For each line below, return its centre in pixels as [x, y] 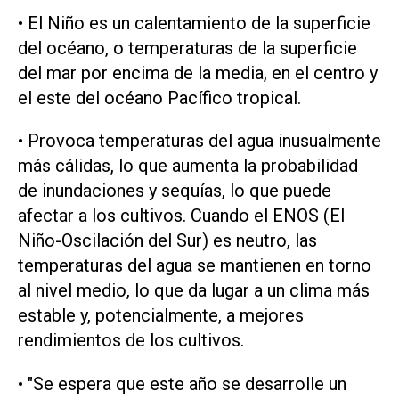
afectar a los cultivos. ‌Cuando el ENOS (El [181, 216]
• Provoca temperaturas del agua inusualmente [199, 141]
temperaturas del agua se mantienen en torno [195, 266]
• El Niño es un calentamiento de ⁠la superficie [194, 23]
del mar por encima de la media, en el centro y [198, 73]
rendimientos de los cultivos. [131, 341]
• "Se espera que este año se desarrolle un [182, 384]
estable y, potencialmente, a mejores [161, 316]
